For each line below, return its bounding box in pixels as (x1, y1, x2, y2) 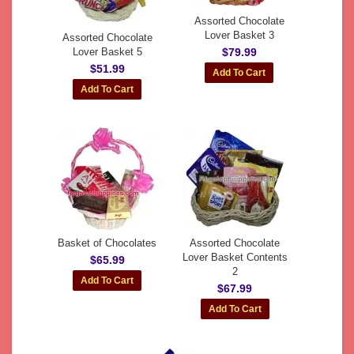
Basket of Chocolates (58, 237, 156, 249)
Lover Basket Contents (182, 251, 288, 263)
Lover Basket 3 (204, 29, 274, 41)
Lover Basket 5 (72, 46, 142, 58)
